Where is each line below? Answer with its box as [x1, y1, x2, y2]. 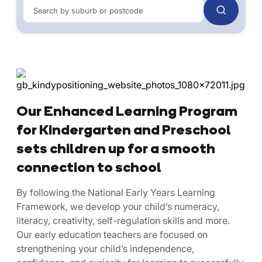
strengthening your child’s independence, [16, 243, 194, 255]
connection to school [16, 157, 161, 177]
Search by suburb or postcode [33, 6, 143, 16]
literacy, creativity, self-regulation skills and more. [16, 215, 230, 227]
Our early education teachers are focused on [16, 229, 208, 241]
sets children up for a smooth [16, 138, 215, 158]
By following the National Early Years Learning [16, 187, 215, 199]
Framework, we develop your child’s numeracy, [16, 201, 219, 213]
